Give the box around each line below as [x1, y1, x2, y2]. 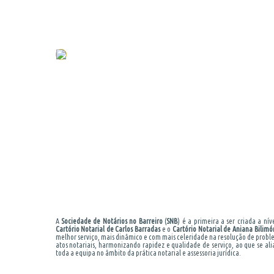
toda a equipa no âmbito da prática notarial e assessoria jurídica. [55, 249, 241, 257]
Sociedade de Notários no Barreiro [61, 217, 163, 226]
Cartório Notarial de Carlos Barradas [55, 225, 161, 234]
